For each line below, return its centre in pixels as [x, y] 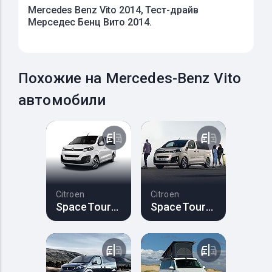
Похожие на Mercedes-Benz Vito [130, 78]
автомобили [62, 100]
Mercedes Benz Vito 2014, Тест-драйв [113, 10]
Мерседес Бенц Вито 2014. [90, 22]
